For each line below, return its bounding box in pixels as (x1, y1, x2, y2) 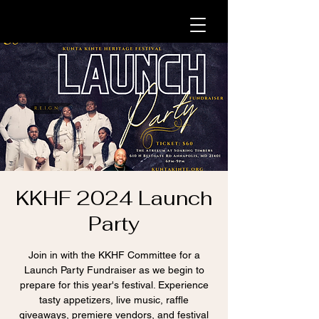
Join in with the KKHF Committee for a (28, 249, 200, 261)
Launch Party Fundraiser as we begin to (23, 264, 204, 276)
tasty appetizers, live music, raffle (39, 294, 189, 305)
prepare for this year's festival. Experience (19, 279, 209, 291)
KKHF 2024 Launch (16, 185, 212, 211)
